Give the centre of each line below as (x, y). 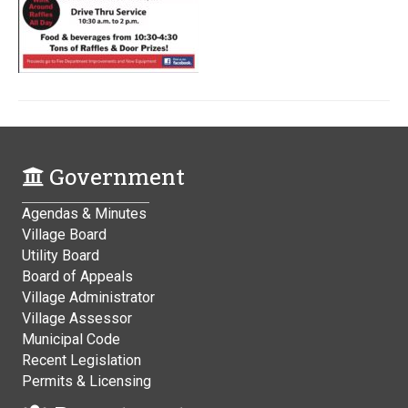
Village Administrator (88, 297)
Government (114, 178)
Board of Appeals (77, 276)
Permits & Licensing (87, 381)
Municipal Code (71, 339)
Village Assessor (77, 318)
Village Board (64, 235)
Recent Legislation (82, 360)
